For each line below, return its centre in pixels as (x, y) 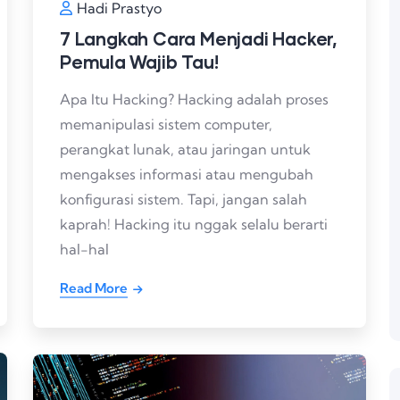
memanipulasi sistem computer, (166, 124)
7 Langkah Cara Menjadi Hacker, (198, 38)
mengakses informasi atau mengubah (187, 174)
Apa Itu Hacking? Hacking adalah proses (194, 99)
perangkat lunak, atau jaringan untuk (185, 149)
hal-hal (84, 249)
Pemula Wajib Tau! (139, 61)
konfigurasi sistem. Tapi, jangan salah (183, 199)
